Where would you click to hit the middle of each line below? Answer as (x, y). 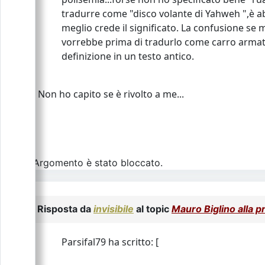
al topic (153, 209)
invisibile (114, 209)
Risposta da (65, 209)
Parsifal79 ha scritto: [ (110, 242)
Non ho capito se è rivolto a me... (111, 94)
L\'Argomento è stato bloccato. (93, 163)
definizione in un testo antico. (128, 56)
